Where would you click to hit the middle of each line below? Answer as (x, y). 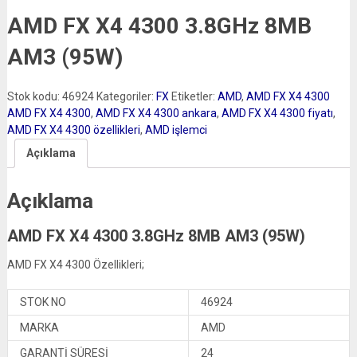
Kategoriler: (126, 96)
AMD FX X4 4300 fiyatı (277, 113)
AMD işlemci (176, 129)
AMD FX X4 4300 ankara (156, 113)
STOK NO (43, 302)
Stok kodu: (34, 96)
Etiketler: (194, 96)
